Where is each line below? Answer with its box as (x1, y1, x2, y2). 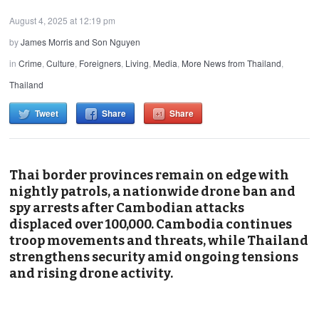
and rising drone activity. (9, 265, 174, 281)
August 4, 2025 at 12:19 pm (9, 14, 116, 26)
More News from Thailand (182, 56, 282, 69)
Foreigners (79, 56, 122, 69)
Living (125, 56, 150, 69)
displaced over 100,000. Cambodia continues (9, 216, 293, 232)
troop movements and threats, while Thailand (9, 232, 309, 249)
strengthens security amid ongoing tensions (9, 249, 299, 265)
